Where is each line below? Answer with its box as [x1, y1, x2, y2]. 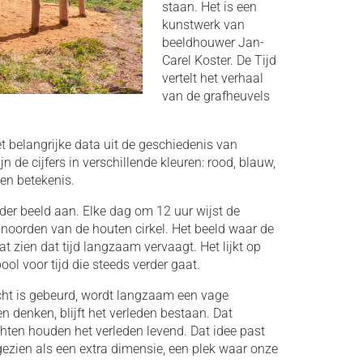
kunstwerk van [161, 17, 245, 32]
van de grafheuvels [161, 88, 270, 104]
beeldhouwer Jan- [161, 35, 264, 50]
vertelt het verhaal [161, 70, 263, 86]
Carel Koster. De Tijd [161, 53, 276, 68]
